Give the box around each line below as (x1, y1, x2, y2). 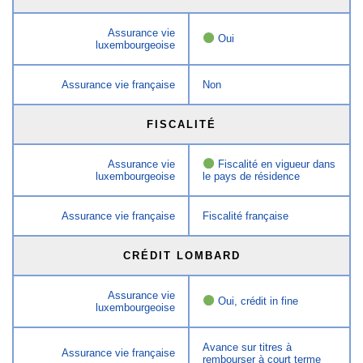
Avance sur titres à (203, 340, 293, 353)
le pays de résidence (203, 169, 301, 182)
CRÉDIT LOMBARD (122, 249, 241, 262)
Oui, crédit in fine (214, 294, 298, 307)
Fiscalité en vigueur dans (214, 157, 335, 170)
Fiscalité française (203, 209, 289, 222)
